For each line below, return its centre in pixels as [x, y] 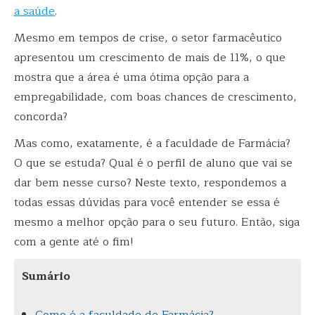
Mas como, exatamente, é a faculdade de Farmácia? [152, 143]
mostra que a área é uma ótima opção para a [131, 77]
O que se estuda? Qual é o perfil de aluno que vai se [153, 163]
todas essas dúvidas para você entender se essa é [147, 202]
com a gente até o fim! [74, 242]
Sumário [46, 276]
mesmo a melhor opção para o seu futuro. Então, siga [157, 222]
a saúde [34, 11]
